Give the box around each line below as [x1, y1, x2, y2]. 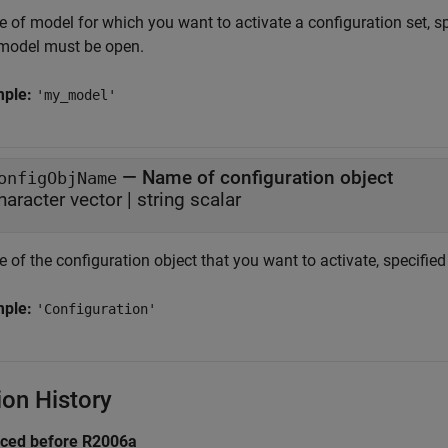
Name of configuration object [142, 166, 393, 189]
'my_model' [36, 87, 116, 103]
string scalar [137, 188, 241, 211]
